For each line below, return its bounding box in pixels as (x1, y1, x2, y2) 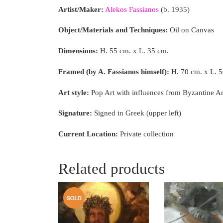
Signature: (58, 109, 94, 117)
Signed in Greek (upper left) (94, 109, 181, 117)
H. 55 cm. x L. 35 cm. (100, 47, 169, 55)
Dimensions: (58, 47, 100, 55)
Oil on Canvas (170, 26, 214, 34)
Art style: (58, 88, 91, 97)
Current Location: (58, 130, 120, 138)
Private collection (120, 130, 174, 138)
